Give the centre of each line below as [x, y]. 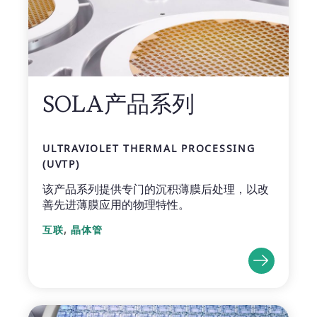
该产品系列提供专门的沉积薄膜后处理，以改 [156, 189]
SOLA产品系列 [119, 104]
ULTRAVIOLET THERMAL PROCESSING [149, 149]
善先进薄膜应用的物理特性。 [116, 205]
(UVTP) [61, 164]
